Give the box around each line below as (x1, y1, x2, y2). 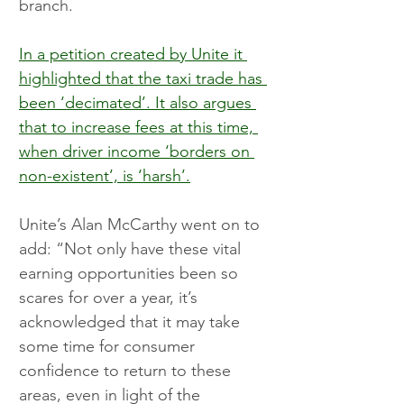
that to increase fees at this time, (19, 117, 258, 138)
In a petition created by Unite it (19, 44, 247, 65)
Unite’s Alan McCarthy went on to (19, 215, 264, 235)
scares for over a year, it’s (19, 288, 202, 308)
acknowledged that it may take (19, 312, 244, 333)
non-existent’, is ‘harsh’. (19, 166, 190, 187)
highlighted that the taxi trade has (19, 69, 267, 89)
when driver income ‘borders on (19, 142, 254, 162)
